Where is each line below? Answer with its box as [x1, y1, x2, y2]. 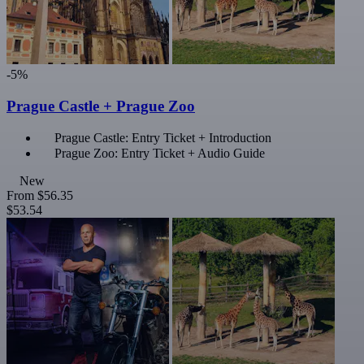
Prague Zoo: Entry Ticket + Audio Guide [54, 146, 265, 161]
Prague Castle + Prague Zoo [6, 97, 195, 115]
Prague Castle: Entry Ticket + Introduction [54, 131, 271, 145]
